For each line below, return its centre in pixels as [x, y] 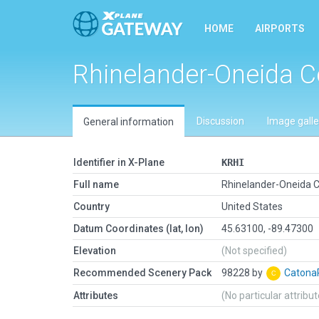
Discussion [220, 121]
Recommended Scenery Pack [142, 273]
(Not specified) [254, 251]
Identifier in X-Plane [119, 162]
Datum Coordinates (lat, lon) [138, 229]
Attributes [96, 296]
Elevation [95, 251]
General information [129, 122]
